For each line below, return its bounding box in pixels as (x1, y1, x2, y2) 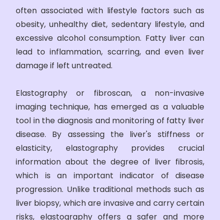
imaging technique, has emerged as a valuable (16, 101, 204, 112)
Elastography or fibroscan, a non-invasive (16, 87, 204, 99)
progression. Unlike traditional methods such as (16, 183, 204, 195)
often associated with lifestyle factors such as (16, 4, 204, 16)
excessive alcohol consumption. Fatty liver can (16, 32, 204, 44)
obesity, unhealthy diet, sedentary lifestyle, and (16, 18, 204, 30)
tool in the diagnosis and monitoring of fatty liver (16, 114, 204, 126)
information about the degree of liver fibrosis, (16, 156, 204, 167)
